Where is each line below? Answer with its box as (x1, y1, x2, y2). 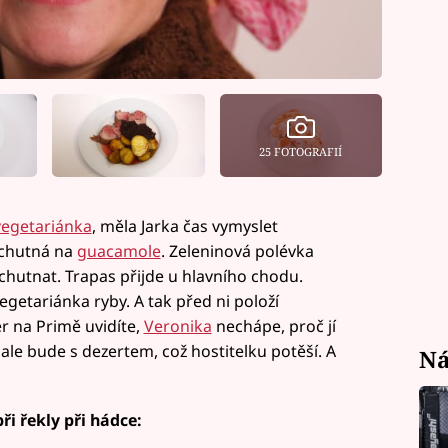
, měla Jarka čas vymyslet (91, 215, 278, 238)
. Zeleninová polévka (160, 240, 314, 263)
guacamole (76, 240, 161, 263)
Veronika (143, 315, 212, 338)
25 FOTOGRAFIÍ (259, 144, 343, 160)
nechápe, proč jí (211, 315, 336, 338)
